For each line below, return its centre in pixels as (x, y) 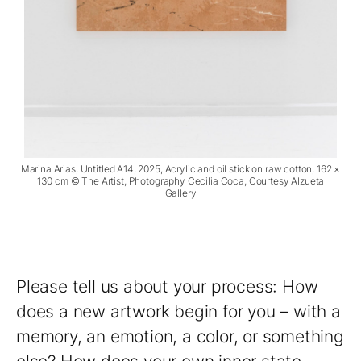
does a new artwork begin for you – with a (178, 312)
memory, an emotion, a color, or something (180, 337)
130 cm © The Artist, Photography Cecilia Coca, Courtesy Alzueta (180, 181)
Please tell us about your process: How (167, 287)
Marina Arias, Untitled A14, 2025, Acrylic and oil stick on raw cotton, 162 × (180, 169)
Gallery (180, 193)
